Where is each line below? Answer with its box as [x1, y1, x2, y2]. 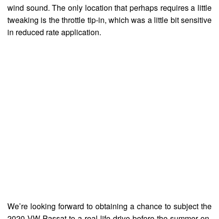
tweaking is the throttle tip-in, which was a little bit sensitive [7, 14, 212, 25]
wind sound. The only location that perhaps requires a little [7, 1, 212, 13]
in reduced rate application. [7, 26, 101, 38]
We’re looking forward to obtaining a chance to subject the [7, 200, 212, 212]
